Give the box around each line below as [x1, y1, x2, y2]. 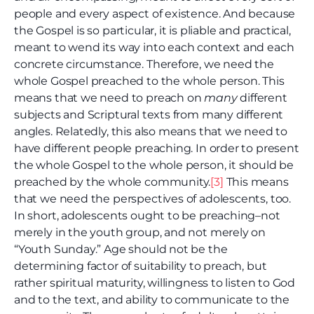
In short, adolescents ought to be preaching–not [14, 209, 280, 223]
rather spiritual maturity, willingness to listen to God [14, 276, 296, 290]
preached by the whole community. [14, 175, 211, 189]
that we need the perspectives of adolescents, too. [14, 192, 292, 206]
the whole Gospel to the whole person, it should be [14, 158, 294, 172]
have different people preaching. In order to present [14, 142, 299, 156]
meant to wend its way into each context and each [14, 41, 294, 55]
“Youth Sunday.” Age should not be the [14, 243, 228, 257]
